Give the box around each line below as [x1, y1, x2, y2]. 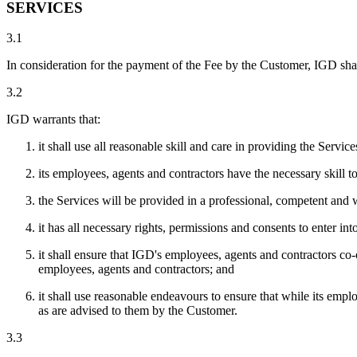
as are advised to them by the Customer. [38, 304, 237, 318]
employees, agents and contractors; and [38, 262, 234, 277]
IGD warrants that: [6, 112, 100, 127]
